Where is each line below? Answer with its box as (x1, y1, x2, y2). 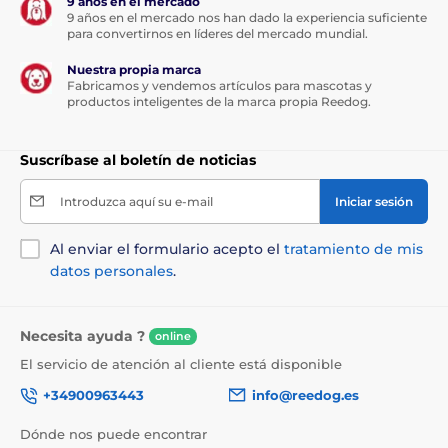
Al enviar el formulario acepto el (50, 239, 284, 258)
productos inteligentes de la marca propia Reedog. (67, 93, 371, 109)
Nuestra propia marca (67, 61, 201, 77)
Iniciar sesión (335, 193, 413, 209)
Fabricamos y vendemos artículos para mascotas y (67, 77, 372, 93)
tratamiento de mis (284, 239, 423, 258)
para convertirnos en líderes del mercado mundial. (67, 25, 368, 41)
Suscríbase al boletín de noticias (20, 150, 256, 169)
